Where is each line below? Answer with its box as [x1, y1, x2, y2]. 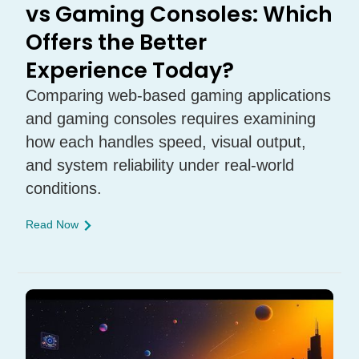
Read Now [26, 218, 79, 232]
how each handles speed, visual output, [26, 133, 307, 151]
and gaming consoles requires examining [26, 110, 317, 128]
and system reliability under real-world [26, 156, 295, 175]
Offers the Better [26, 27, 208, 58]
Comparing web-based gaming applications [26, 87, 332, 105]
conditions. [26, 179, 103, 198]
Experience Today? [26, 55, 235, 86]
